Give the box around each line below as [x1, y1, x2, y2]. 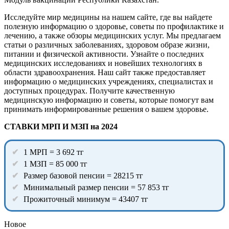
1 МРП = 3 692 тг [24, 147, 84, 156]
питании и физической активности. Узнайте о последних [4, 49, 204, 58]
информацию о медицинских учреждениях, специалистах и [4, 77, 213, 86]
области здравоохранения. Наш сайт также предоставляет [4, 67, 205, 77]
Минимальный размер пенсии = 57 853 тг [24, 182, 169, 192]
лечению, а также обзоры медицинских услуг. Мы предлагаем [4, 31, 221, 40]
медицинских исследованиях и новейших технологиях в [4, 58, 202, 67]
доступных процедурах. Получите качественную [4, 86, 175, 95]
